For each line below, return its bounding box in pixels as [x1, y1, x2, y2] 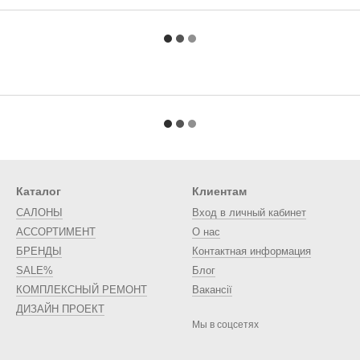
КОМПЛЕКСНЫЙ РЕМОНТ [16, 284, 147, 296]
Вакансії [192, 284, 232, 296]
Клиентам [192, 185, 247, 198]
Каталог [16, 185, 61, 198]
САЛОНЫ [16, 207, 63, 219]
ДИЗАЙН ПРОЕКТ [16, 303, 104, 315]
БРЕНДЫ [16, 245, 62, 257]
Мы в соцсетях [192, 319, 259, 330]
